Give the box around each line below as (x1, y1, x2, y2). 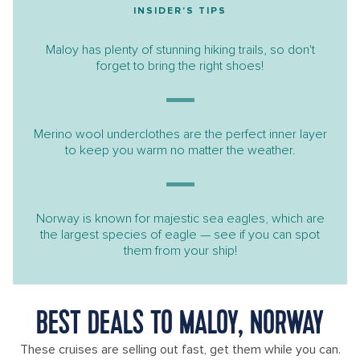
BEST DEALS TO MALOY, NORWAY (36, 308, 324, 342)
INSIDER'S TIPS (133, 5, 227, 17)
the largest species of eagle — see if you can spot (40, 227, 320, 243)
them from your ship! (123, 243, 237, 259)
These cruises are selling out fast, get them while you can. (19, 342, 341, 358)
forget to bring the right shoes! (96, 58, 264, 74)
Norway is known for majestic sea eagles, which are (35, 211, 325, 227)
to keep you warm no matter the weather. (64, 142, 296, 158)
